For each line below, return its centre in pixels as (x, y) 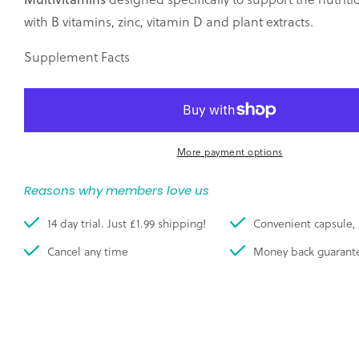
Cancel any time (88, 251)
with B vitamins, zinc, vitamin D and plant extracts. (169, 21)
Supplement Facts (77, 56)
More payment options (230, 151)
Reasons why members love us (117, 190)
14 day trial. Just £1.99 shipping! (127, 223)
